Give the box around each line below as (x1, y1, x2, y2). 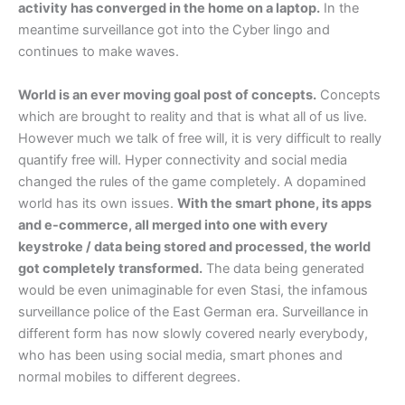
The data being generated (202, 259, 364, 277)
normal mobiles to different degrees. (18, 368, 240, 385)
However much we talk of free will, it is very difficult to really (18, 129, 381, 146)
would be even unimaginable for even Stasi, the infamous (18, 281, 368, 298)
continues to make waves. (18, 43, 179, 61)
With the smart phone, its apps (177, 194, 372, 212)
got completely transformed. (18, 259, 202, 277)
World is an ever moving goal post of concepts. (18, 86, 316, 103)
